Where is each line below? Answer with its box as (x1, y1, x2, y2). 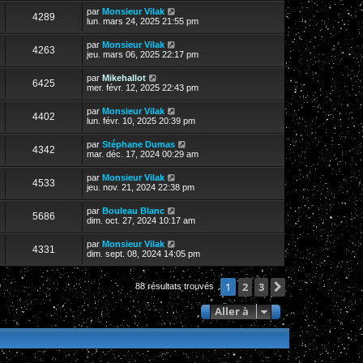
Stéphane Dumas (102, 139, 175, 149)
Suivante (288, 279, 335, 294)
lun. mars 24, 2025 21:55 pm (87, 15, 199, 26)
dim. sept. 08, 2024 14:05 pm (87, 248, 200, 258)
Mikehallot (102, 72, 146, 83)
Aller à (215, 303, 249, 318)
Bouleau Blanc (102, 205, 164, 216)
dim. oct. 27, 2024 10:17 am (87, 215, 195, 225)
